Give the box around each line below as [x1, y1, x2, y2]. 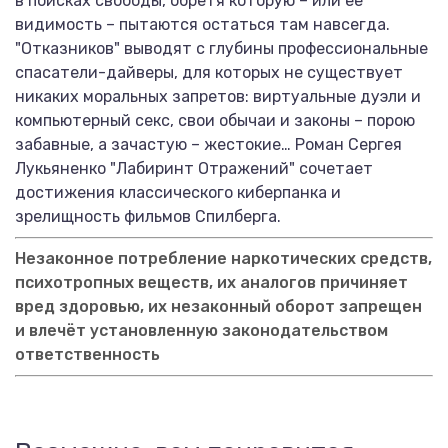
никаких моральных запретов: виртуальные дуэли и [15, 87, 421, 106]
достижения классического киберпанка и [15, 183, 341, 202]
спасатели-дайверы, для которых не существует [15, 63, 403, 82]
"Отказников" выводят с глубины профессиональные [15, 39, 428, 58]
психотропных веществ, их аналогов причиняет [15, 273, 408, 292]
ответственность [15, 345, 160, 364]
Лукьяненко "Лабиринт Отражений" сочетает [15, 159, 373, 178]
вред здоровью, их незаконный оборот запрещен [15, 297, 422, 316]
